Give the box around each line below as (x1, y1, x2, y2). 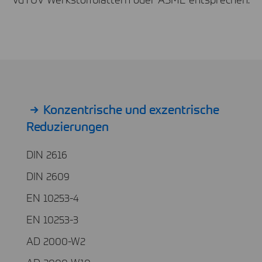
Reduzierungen (26, 118, 109, 133)
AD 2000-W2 (26, 233, 85, 247)
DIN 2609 (26, 168, 70, 182)
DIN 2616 (26, 147, 67, 161)
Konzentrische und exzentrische (43, 101, 219, 116)
